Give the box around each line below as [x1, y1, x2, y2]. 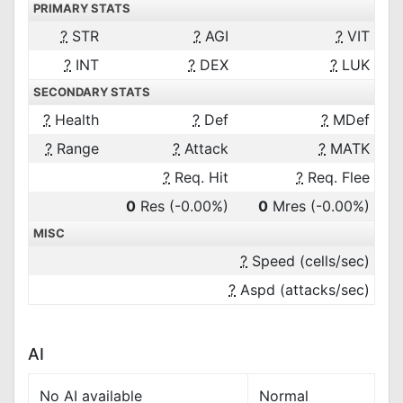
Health [50, 111, 99, 129]
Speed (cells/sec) [247, 252, 370, 270]
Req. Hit [170, 168, 228, 186]
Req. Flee [303, 168, 370, 186]
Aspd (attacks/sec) [236, 281, 370, 299]
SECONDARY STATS [33, 85, 150, 99]
